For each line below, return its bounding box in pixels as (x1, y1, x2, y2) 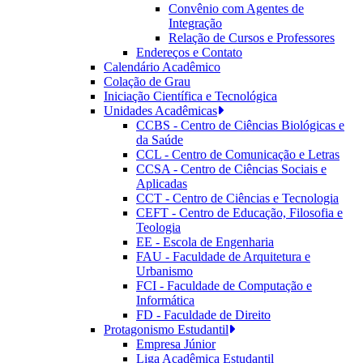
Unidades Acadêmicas (104, 104, 217, 117)
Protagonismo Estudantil (104, 322, 228, 336)
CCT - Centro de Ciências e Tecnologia (136, 191, 339, 205)
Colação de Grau (104, 75, 190, 88)
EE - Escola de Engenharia (136, 235, 274, 249)
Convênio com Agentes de (169, 2, 304, 15)
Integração (169, 16, 222, 30)
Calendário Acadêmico (104, 60, 220, 74)
